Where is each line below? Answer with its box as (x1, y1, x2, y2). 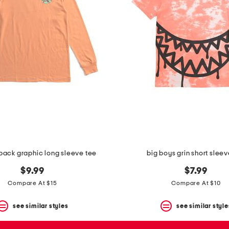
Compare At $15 (8, 180, 57, 187)
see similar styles (13, 202, 68, 209)
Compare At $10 (171, 180, 221, 187)
